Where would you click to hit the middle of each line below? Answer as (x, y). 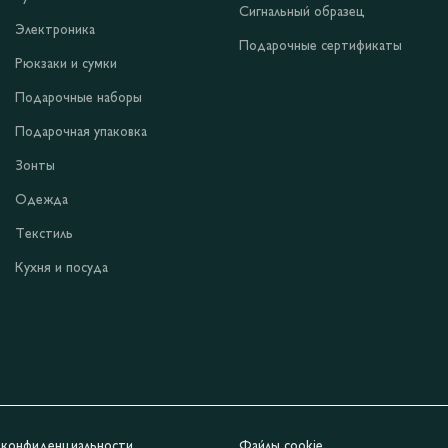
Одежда (41, 201)
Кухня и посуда (61, 269)
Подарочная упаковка (81, 133)
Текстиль (44, 235)
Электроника (55, 31)
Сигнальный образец (302, 13)
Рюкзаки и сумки (66, 65)
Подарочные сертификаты (320, 47)
